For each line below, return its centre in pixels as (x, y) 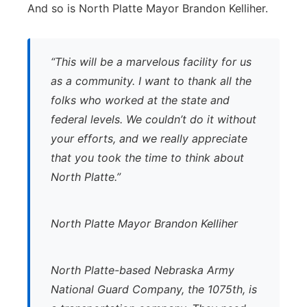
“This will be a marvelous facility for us (151, 62)
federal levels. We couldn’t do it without (153, 119)
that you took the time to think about (147, 158)
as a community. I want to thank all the (151, 81)
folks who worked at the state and (140, 100)
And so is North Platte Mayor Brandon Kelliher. (148, 8)
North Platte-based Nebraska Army (143, 270)
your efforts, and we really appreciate (149, 138)
